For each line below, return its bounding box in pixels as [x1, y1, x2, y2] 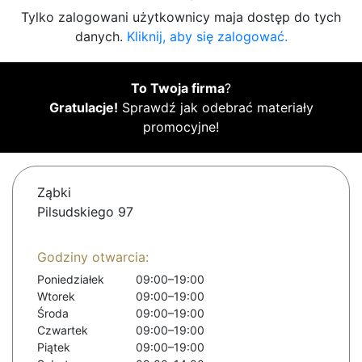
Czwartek [37, 323, 88, 338]
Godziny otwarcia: [37, 249, 149, 266]
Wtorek [37, 289, 75, 304]
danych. [74, 28, 127, 45]
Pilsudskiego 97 [37, 204, 133, 221]
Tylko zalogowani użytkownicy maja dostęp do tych [21, 9, 341, 26]
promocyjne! [143, 119, 219, 136]
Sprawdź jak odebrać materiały [117, 99, 314, 116]
